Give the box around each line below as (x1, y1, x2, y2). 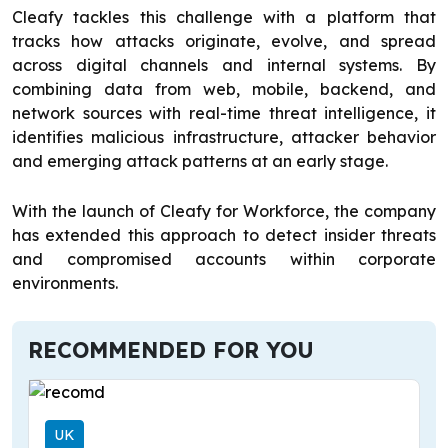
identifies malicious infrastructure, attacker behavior (12, 127, 436, 148)
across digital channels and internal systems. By (12, 55, 436, 76)
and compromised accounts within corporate (12, 249, 436, 270)
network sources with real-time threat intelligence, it (12, 103, 436, 124)
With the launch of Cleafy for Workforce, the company (12, 201, 436, 222)
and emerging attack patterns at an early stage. (12, 151, 388, 172)
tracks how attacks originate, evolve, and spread (12, 31, 436, 52)
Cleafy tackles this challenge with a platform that (12, 7, 436, 28)
